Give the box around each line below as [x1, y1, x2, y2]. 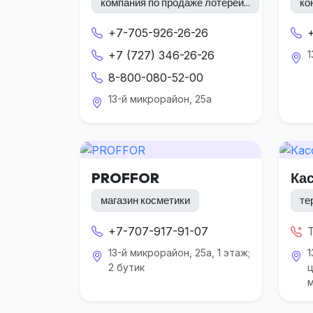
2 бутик [108, 261, 145, 273]
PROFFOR [92, 168, 159, 187]
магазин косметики [101, 194, 190, 208]
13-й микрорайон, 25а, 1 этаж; [108, 246, 250, 259]
